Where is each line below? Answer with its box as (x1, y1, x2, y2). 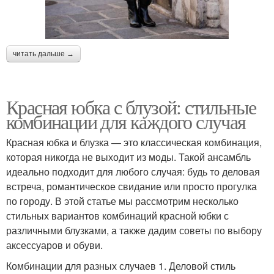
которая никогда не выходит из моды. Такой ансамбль (6, 150, 251, 165)
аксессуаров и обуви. (6, 238, 103, 253)
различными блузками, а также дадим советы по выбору (6, 223, 262, 238)
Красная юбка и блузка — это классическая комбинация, (6, 135, 262, 150)
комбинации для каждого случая (6, 108, 246, 135)
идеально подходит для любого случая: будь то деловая (6, 165, 260, 179)
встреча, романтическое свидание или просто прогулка (6, 179, 257, 194)
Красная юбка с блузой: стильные (6, 94, 256, 120)
